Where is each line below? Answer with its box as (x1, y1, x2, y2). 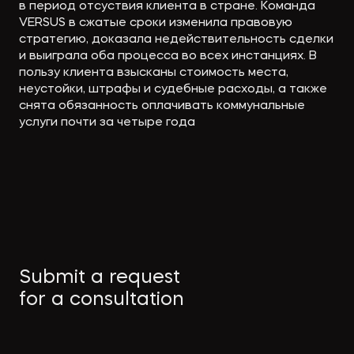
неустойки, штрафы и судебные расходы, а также (18, 83, 327, 96)
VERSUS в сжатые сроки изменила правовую (18, 17, 292, 30)
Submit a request (18, 269, 180, 288)
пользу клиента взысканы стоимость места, (18, 66, 288, 80)
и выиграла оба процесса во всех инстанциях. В (18, 50, 317, 63)
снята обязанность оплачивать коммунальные (18, 100, 305, 113)
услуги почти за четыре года (18, 116, 195, 130)
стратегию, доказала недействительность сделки (18, 33, 333, 47)
